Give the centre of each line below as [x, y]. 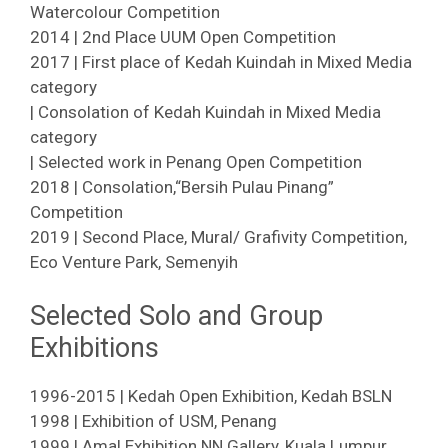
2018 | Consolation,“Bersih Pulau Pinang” [182, 186]
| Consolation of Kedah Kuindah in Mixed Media [205, 111]
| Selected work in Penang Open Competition [196, 161]
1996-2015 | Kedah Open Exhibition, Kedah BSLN [211, 396]
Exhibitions [94, 348]
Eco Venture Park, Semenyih [134, 261]
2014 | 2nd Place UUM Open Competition [183, 36]
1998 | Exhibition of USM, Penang [153, 421]
